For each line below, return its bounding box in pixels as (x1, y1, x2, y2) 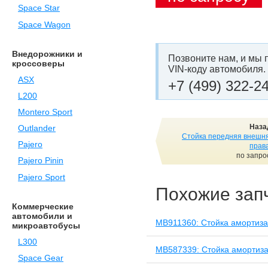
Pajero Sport (18, 172, 65, 182)
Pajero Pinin (18, 156, 63, 166)
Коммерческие (12, 201, 74, 211)
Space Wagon (18, 20, 71, 29)
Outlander (18, 124, 56, 133)
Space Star (18, 4, 60, 13)
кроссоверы (12, 58, 65, 68)
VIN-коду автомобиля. (168, 63, 266, 74)
